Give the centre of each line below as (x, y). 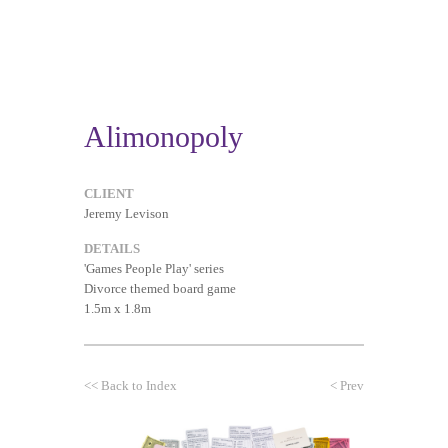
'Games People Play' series (154, 268)
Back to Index (139, 385)
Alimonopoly (163, 136)
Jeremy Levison (126, 213)
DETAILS (112, 248)
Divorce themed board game (160, 288)
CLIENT (109, 193)
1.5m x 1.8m (117, 308)
